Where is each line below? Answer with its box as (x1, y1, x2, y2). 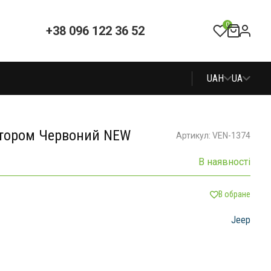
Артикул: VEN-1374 (175, 131, 250, 140)
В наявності (198, 156, 250, 168)
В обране (218, 189, 250, 199)
